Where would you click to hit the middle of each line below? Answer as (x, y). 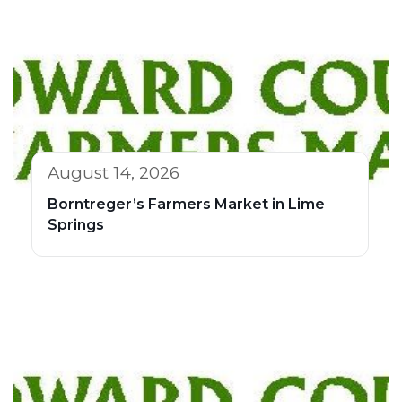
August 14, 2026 (114, 173)
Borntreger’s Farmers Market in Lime (186, 205)
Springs (76, 225)
